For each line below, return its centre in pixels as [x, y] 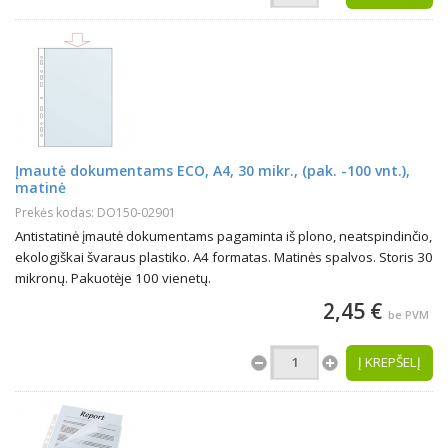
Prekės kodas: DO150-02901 [95, 212]
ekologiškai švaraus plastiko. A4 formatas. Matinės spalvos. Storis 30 [224, 257]
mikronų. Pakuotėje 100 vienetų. [113, 278]
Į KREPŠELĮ [389, 362]
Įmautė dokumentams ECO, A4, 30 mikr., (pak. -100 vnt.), [212, 170]
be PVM [408, 314]
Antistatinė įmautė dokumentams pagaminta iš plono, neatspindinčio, [223, 236]
